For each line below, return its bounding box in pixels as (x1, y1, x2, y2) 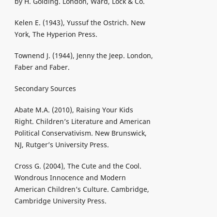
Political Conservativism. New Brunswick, (14, 128, 147, 138)
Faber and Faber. (14, 62, 70, 72)
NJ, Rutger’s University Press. (14, 140, 109, 150)
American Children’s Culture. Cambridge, (14, 185, 149, 194)
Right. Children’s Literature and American (14, 117, 151, 126)
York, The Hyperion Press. (14, 30, 97, 39)
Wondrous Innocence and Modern (14, 173, 126, 183)
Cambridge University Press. (14, 196, 107, 206)
